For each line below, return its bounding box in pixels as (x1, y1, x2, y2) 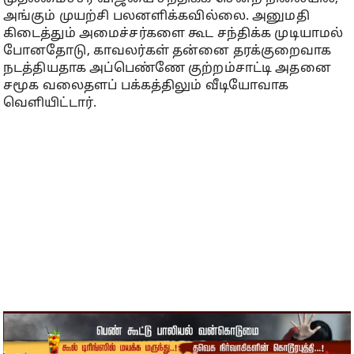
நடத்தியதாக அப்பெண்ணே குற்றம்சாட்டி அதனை (3, 61, 331, 77)
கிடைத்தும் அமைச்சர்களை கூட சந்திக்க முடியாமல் (3, 26, 344, 42)
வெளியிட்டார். (3, 96, 97, 111)
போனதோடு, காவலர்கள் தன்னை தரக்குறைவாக (3, 43, 332, 59)
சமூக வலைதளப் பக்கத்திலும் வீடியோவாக (3, 78, 289, 94)
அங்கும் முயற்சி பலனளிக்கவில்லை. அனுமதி (3, 9, 310, 24)
